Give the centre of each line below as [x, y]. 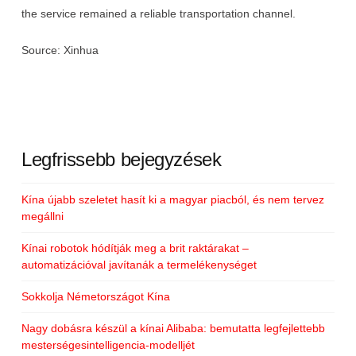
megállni [42, 216]
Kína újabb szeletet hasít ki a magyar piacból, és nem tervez [172, 199]
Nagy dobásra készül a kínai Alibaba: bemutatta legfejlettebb [173, 329]
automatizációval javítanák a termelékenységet [139, 264]
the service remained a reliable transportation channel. [158, 13]
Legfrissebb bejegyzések [121, 159]
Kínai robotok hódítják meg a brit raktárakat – [135, 248]
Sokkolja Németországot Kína [95, 296]
